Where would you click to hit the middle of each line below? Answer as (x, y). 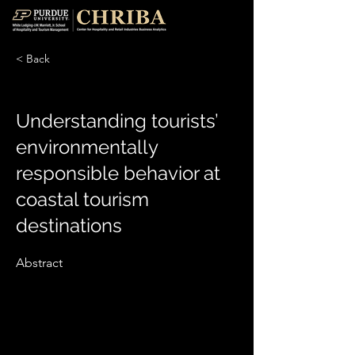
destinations (69, 225)
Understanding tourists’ (117, 121)
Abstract (39, 263)
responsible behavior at (118, 173)
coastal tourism (82, 199)
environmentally (87, 147)
